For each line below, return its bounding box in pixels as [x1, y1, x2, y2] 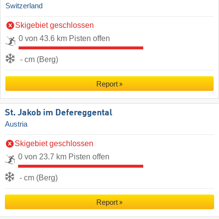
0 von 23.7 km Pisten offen [18, 152, 109, 161]
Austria [5, 120, 27, 128]
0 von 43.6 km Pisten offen [19, 34, 110, 43]
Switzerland [5, 1, 43, 10]
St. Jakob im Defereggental [5, 108, 112, 117]
